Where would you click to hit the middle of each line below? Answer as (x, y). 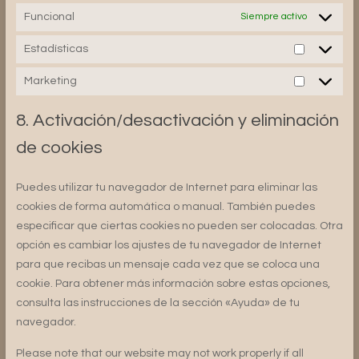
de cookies (59, 147)
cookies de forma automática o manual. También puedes (165, 206)
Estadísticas (56, 49)
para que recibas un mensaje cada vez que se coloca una (167, 264)
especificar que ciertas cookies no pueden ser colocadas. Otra (179, 226)
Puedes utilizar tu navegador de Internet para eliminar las (166, 187)
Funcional (49, 17)
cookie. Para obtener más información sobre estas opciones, (173, 283)
